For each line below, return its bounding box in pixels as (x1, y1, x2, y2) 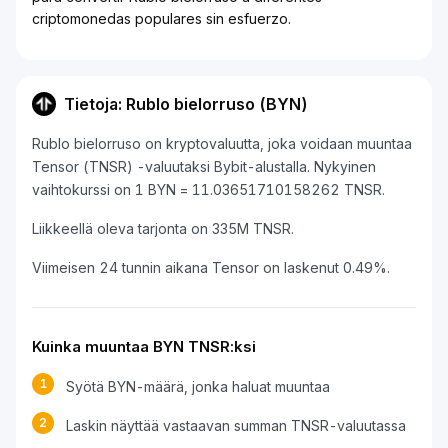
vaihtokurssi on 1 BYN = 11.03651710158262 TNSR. (32, 181, 385, 198)
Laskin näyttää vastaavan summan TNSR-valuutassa (66, 417, 406, 434)
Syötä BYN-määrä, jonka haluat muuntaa (66, 378, 330, 395)
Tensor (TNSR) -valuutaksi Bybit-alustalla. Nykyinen (32, 158, 376, 175)
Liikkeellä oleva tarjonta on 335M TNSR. (32, 220, 294, 237)
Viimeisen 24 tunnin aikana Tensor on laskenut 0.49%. (32, 259, 390, 276)
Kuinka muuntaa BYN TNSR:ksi (32, 337, 256, 356)
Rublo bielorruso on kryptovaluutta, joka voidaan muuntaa (32, 135, 412, 152)
